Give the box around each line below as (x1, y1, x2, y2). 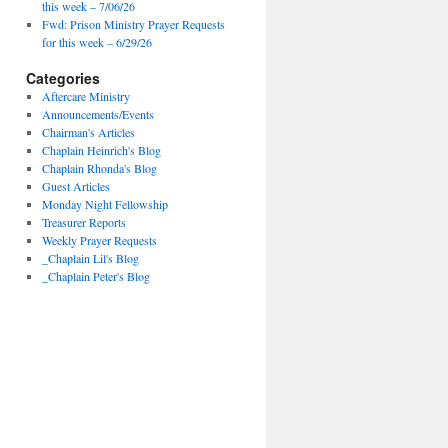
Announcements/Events (41, 106, 154, 122)
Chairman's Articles (41, 124, 135, 140)
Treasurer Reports (41, 214, 126, 230)
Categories (26, 68, 100, 88)
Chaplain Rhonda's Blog (41, 160, 157, 176)
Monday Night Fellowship (41, 196, 168, 212)
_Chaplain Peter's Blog (41, 268, 150, 284)
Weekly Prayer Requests (41, 232, 157, 248)
